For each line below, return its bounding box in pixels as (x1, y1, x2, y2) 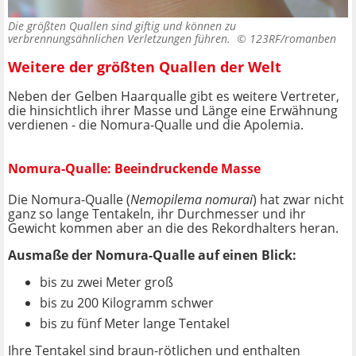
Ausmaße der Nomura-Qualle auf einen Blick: (8, 246, 296, 265)
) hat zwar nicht (253, 191, 344, 209)
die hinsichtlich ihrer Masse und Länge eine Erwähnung (8, 101, 338, 119)
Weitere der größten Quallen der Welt (8, 57, 281, 77)
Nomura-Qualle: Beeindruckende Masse (8, 159, 261, 177)
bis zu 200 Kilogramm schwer (40, 294, 214, 312)
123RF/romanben (250, 30, 336, 46)
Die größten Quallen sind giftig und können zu (8, 17, 236, 33)
